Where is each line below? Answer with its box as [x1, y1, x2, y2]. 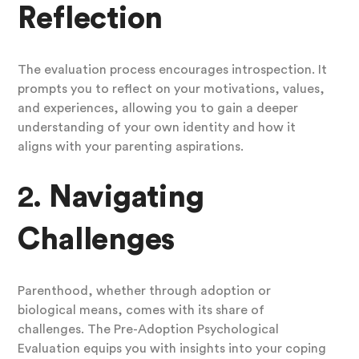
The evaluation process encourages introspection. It [17, 63, 327, 77]
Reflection [17, 3, 163, 34]
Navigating [48, 182, 204, 213]
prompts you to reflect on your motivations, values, [17, 83, 325, 96]
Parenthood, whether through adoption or [17, 284, 271, 298]
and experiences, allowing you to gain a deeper [17, 102, 298, 115]
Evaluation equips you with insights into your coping [17, 342, 326, 356]
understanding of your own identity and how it [17, 121, 296, 135]
